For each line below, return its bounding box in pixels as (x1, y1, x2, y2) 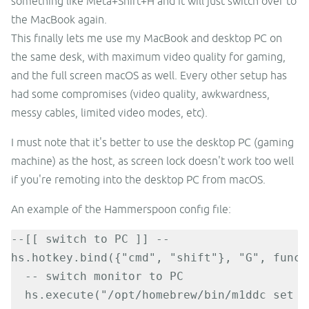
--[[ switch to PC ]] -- (11, 232, 170, 246)
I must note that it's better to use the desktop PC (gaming (11, 136, 294, 149)
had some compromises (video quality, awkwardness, (11, 88, 270, 101)
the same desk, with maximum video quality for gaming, (11, 50, 286, 63)
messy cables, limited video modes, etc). (11, 106, 208, 119)
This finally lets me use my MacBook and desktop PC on (11, 32, 282, 45)
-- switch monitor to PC (11, 270, 183, 283)
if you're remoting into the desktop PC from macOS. (11, 173, 266, 186)
